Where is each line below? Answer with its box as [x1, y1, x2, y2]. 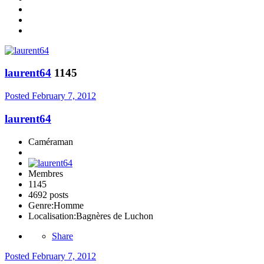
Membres [28, 168, 63, 179]
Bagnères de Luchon [76, 210, 153, 221]
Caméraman [28, 136, 73, 147]
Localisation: [28, 210, 76, 221]
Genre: [28, 200, 54, 210]
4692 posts [28, 189, 68, 200]
